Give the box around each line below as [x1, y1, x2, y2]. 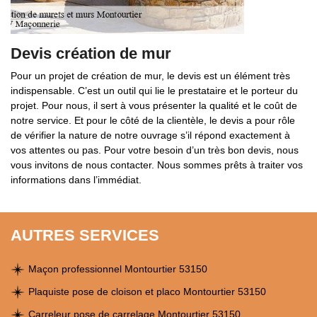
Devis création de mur [11, 45, 171, 62]
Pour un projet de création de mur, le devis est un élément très [11, 70, 290, 81]
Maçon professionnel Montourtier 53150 [28, 263, 207, 275]
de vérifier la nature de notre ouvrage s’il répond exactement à [11, 129, 290, 141]
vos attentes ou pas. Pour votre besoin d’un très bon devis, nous [11, 144, 299, 156]
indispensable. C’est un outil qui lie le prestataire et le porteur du [11, 85, 298, 96]
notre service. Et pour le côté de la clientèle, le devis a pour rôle [11, 115, 295, 126]
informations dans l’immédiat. [11, 174, 142, 185]
